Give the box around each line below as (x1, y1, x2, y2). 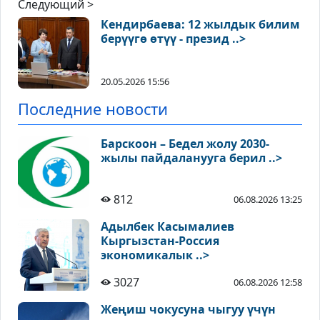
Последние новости (18, 99, 168, 120)
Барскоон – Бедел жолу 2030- (101, 136, 269, 152)
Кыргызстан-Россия (101, 233, 219, 249)
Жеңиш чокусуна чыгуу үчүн (101, 301, 276, 318)
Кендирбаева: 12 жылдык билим (101, 16, 300, 33)
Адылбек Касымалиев (101, 219, 234, 235)
